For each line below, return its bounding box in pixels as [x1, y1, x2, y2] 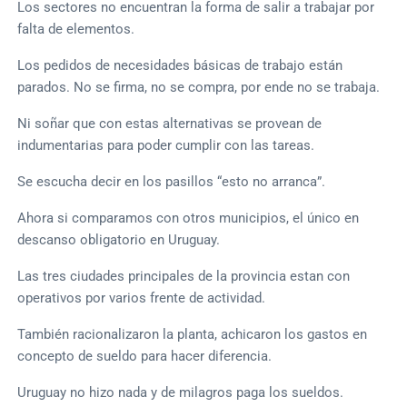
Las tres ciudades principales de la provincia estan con [17, 267, 351, 284]
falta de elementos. [17, 20, 135, 37]
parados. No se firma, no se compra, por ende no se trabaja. [17, 78, 381, 95]
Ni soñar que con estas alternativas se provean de [17, 114, 323, 132]
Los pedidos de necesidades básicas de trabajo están [17, 56, 343, 74]
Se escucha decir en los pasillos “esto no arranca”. [17, 173, 326, 190]
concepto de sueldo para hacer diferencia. [17, 347, 273, 364]
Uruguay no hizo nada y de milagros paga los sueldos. [17, 383, 344, 401]
